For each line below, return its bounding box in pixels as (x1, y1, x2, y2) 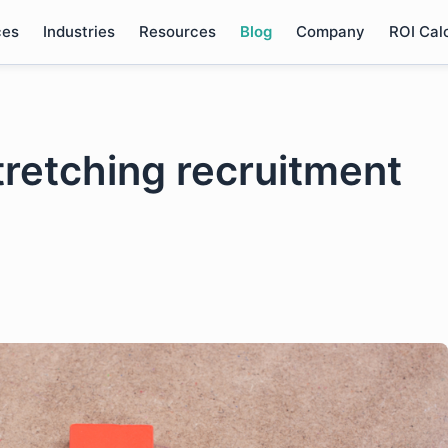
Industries (42, 22, 115, 41)
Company (295, 22, 365, 41)
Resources (138, 22, 216, 41)
